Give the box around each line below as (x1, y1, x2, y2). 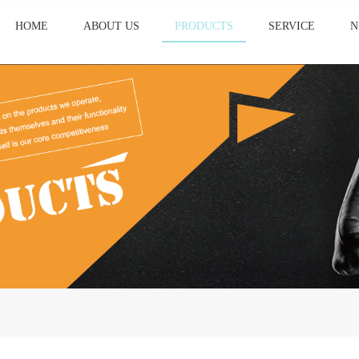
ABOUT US (83, 20, 139, 32)
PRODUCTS (175, 20, 233, 32)
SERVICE (268, 20, 315, 32)
